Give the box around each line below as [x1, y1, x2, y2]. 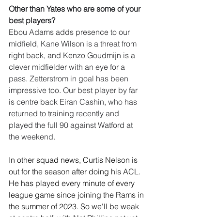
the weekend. [9, 132, 55, 142]
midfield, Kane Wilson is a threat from [9, 39, 139, 49]
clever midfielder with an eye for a [9, 62, 127, 72]
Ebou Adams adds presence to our [9, 27, 132, 37]
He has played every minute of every [9, 178, 137, 188]
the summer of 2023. [9, 201, 78, 212]
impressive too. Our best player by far [9, 85, 139, 95]
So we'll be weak [80, 201, 141, 212]
